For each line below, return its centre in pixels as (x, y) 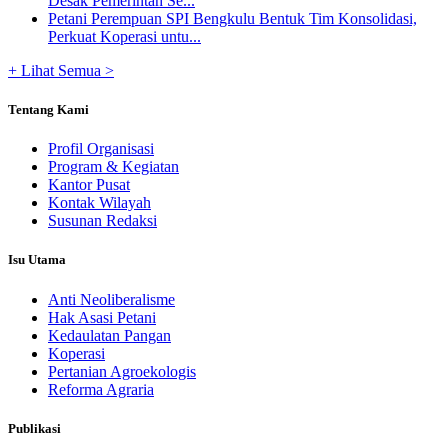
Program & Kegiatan (113, 167)
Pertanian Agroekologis (122, 371)
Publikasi (34, 428)
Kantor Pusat (89, 185)
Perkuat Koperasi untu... (124, 36)
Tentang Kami (48, 109)
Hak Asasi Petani (102, 317)
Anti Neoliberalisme (111, 299)
